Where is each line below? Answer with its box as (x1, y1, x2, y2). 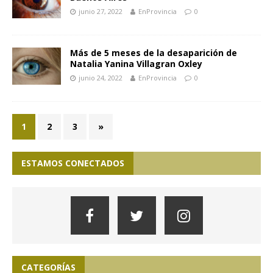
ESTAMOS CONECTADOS (21, 157, 124, 169)
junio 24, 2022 (79, 73, 122, 83)
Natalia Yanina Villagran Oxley (70, 58, 202, 70)
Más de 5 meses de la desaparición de (70, 47, 237, 59)
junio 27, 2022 (79, 7, 122, 16)
